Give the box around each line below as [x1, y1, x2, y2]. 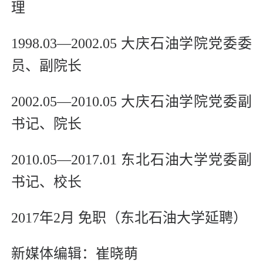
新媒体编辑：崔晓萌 [11, 246, 138, 262]
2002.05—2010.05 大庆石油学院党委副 [11, 94, 252, 110]
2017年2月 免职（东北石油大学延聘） [11, 210, 247, 226]
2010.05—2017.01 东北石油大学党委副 [11, 152, 252, 168]
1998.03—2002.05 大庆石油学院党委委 [11, 36, 252, 52]
